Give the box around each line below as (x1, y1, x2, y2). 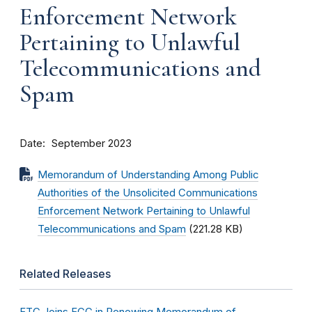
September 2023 (52, 137, 132, 150)
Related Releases (19, 267, 111, 281)
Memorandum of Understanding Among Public (38, 169, 258, 181)
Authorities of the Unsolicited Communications (38, 187, 258, 199)
